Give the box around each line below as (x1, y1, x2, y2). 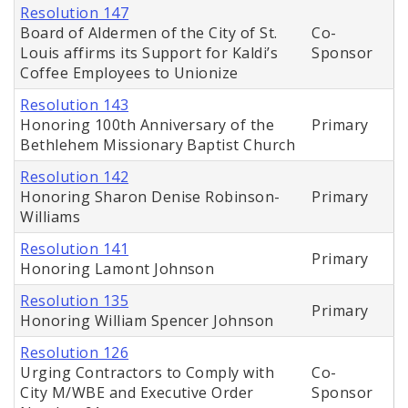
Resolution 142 (20, 167, 129, 188)
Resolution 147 (20, 3, 129, 24)
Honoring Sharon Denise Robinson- (20, 187, 280, 208)
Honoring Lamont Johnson (20, 259, 215, 280)
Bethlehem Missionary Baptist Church (20, 135, 296, 156)
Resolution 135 (20, 291, 129, 311)
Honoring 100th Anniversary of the (20, 115, 275, 136)
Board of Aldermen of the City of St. (20, 23, 278, 44)
